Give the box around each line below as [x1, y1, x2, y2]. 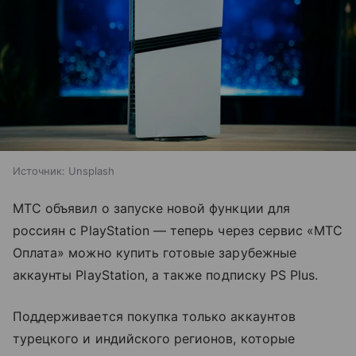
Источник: [13, 164, 65, 178]
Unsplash [68, 164, 114, 178]
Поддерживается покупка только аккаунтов [13, 308, 296, 325]
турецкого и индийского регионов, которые [13, 331, 295, 347]
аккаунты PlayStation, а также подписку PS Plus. [13, 267, 319, 284]
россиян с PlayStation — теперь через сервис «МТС [13, 222, 343, 239]
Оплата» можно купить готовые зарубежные [13, 245, 296, 261]
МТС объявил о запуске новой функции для [13, 200, 290, 217]
